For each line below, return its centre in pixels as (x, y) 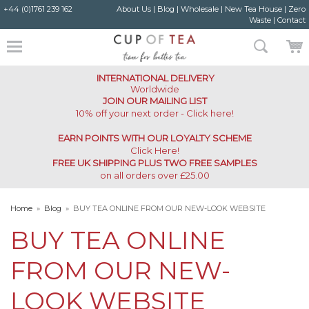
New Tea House (253, 9)
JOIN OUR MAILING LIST (154, 101)
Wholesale (199, 9)
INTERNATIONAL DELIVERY (156, 78)
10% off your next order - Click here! (154, 113)
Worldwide (154, 89)
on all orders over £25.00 (154, 175)
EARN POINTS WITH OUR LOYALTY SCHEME (154, 138)
